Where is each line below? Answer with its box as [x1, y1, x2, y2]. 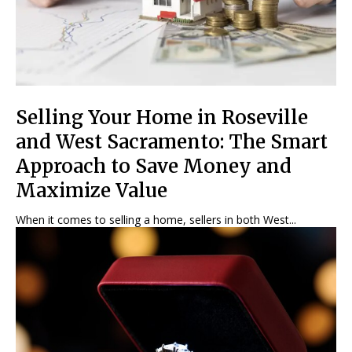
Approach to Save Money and [16, 154, 291, 179]
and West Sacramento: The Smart [16, 130, 328, 155]
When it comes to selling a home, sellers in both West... [16, 212, 296, 228]
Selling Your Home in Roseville [16, 105, 308, 130]
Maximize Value [16, 178, 167, 203]
